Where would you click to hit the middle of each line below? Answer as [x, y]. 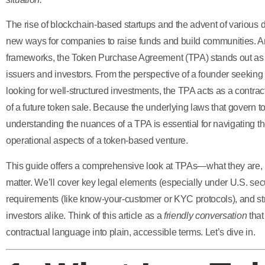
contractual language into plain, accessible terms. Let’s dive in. [131, 232]
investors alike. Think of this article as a [85, 215]
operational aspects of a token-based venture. [97, 141]
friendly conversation [205, 215]
